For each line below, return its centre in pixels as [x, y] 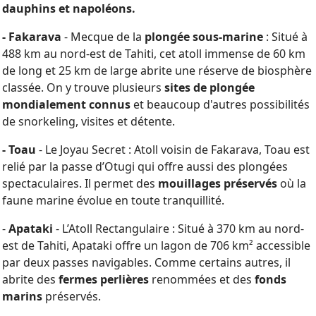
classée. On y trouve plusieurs [83, 87]
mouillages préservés [219, 183]
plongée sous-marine [204, 37]
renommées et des [202, 279]
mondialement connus [68, 104]
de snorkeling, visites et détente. [89, 121]
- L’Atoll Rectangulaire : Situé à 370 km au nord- [180, 229]
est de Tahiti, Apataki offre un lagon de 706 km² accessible [156, 245]
